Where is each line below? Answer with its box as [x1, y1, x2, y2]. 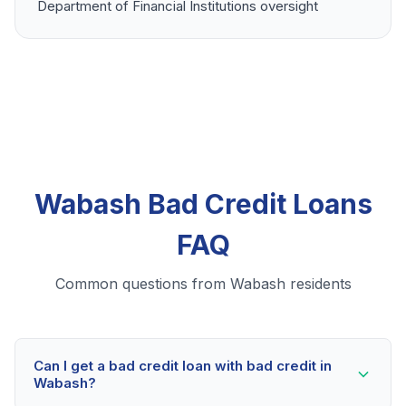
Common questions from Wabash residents [54, 275, 352, 294]
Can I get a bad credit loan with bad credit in [34, 357, 332, 375]
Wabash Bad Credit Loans [34, 188, 372, 221]
